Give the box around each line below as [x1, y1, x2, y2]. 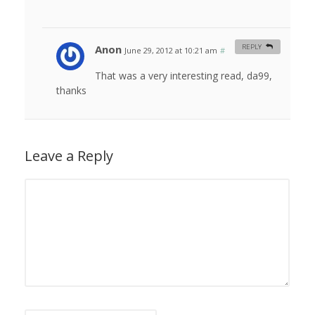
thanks [56, 84, 86, 98]
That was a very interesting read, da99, [95, 69, 272, 83]
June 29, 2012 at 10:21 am [124, 45, 217, 56]
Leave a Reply [25, 146, 113, 166]
